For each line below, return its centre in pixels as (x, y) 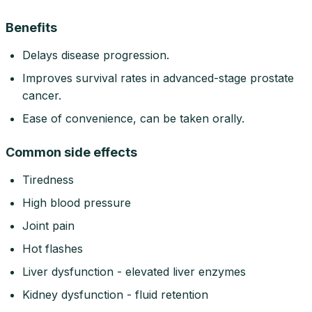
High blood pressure (77, 203)
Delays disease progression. (96, 55)
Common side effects (71, 153)
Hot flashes (53, 249)
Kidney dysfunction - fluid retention (115, 295)
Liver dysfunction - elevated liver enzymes (134, 272)
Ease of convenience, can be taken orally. (133, 119)
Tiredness (48, 180)
